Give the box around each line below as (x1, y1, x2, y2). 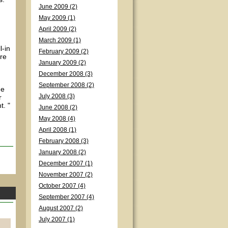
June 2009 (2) (39, 4, 77, 10)
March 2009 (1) (39, 37, 81, 43)
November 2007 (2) (39, 172, 93, 178)
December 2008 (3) (39, 71, 93, 77)
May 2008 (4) (39, 116, 75, 122)
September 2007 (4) (39, 194, 94, 200)
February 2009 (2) (39, 48, 89, 54)
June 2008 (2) (39, 104, 77, 110)
